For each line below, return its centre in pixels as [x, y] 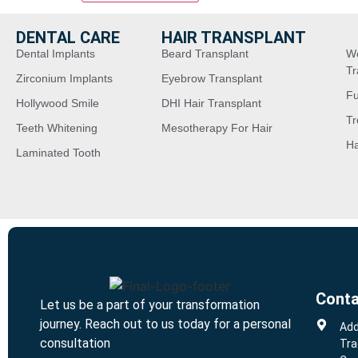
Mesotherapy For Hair [217, 128]
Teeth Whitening [57, 128]
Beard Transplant [205, 54]
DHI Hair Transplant [211, 103]
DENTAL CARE [68, 38]
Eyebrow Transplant [211, 79]
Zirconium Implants [64, 79]
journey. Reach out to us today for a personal [165, 324]
